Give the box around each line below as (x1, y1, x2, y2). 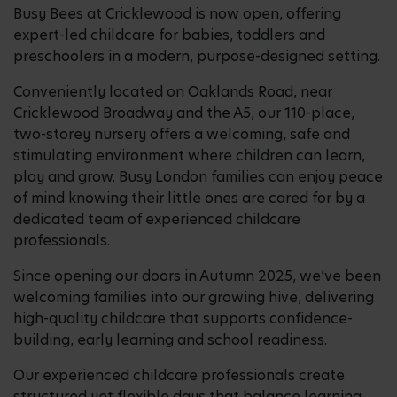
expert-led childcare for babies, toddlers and (13, 24, 325, 45)
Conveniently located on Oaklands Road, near (13, 81, 332, 102)
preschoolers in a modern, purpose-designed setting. (13, 45, 380, 66)
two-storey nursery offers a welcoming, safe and (13, 123, 350, 144)
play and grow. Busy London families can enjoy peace (13, 166, 383, 187)
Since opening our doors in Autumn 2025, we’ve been (13, 265, 381, 286)
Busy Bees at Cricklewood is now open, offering (13, 3, 341, 24)
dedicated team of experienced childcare (13, 208, 300, 230)
